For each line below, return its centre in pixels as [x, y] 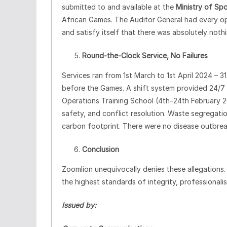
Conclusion [101, 149]
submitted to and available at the [119, 7]
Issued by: [79, 205]
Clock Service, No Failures [164, 55]
